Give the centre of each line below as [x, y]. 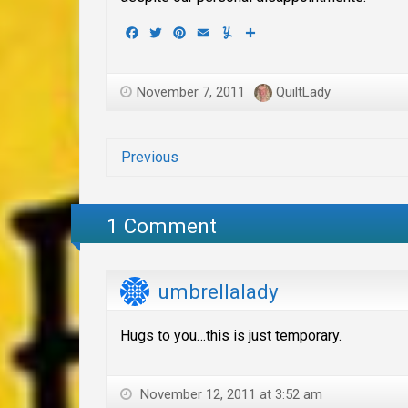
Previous [150, 158]
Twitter [186, 32]
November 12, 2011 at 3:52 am [229, 394]
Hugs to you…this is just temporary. [231, 335]
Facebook [172, 32]
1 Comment [162, 225]
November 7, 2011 [191, 92]
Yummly [260, 32]
